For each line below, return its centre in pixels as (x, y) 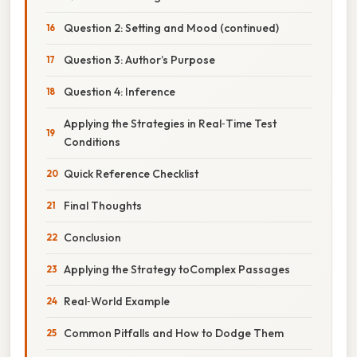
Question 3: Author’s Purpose (139, 59)
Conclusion (92, 237)
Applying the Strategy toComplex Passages (177, 269)
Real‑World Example (117, 301)
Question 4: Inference (120, 91)
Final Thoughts (103, 205)
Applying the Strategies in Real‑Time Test (170, 123)
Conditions (92, 141)
